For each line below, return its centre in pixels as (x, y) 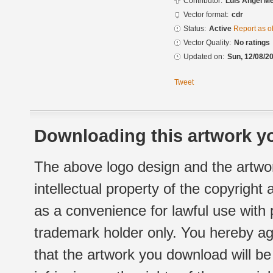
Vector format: (206, 15)
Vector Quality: (207, 43)
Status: (195, 29)
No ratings (252, 43)
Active (221, 29)
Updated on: (204, 57)
